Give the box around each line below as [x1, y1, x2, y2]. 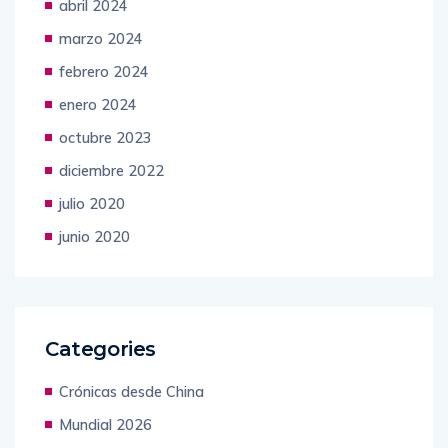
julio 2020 [59, 194, 125, 214]
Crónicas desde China [59, 382, 204, 402]
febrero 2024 [59, 62, 149, 82]
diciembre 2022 [59, 161, 164, 181]
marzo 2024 [59, 29, 143, 49]
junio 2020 [59, 227, 130, 247]
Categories [45, 337, 156, 362]
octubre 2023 [59, 128, 152, 148]
